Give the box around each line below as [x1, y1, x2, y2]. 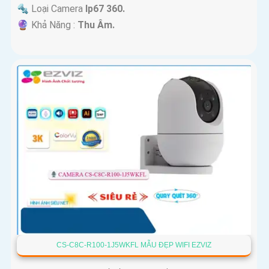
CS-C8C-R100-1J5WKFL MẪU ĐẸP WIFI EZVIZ [56, 241, 211, 250]
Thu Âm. [77, 19, 115, 31]
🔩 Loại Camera [17, 3, 85, 15]
